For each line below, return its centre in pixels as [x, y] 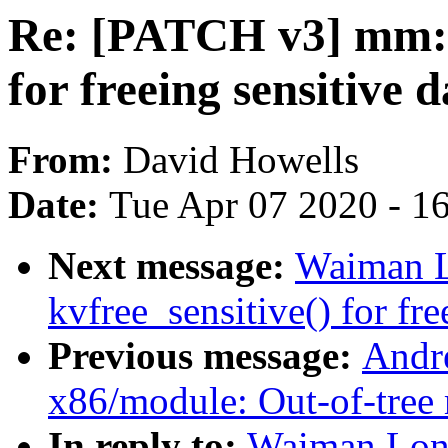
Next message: [171, 266]
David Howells [241, 160]
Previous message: [205, 356]
